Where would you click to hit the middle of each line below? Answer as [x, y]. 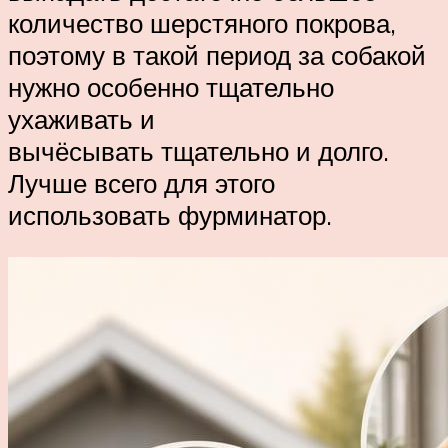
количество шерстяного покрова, [202, 23]
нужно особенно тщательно [171, 87]
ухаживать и [81, 119]
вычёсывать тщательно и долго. [198, 151]
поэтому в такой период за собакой [217, 55]
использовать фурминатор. [170, 215]
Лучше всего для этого [141, 183]
